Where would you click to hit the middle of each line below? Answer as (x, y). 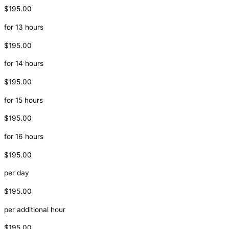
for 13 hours (24, 27)
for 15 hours (24, 100)
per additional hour (35, 209)
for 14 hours (24, 64)
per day (17, 173)
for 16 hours (24, 136)
